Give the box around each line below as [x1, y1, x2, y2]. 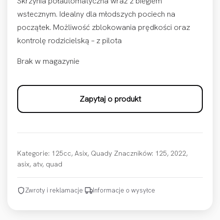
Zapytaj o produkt [79, 94, 141, 105]
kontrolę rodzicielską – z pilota [17, 35, 122, 46]
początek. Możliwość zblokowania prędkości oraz [17, 22, 190, 33]
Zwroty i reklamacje [25, 186, 83, 195]
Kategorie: [17, 149, 52, 158]
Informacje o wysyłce [93, 186, 155, 195]
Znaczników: [114, 149, 155, 158]
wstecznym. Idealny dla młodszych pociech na [17, 9, 175, 20]
